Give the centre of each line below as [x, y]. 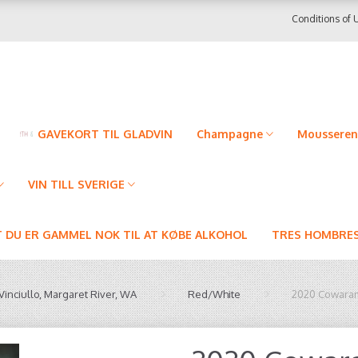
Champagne [230, 134]
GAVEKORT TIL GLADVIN [105, 134]
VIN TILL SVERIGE [76, 184]
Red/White [214, 294]
